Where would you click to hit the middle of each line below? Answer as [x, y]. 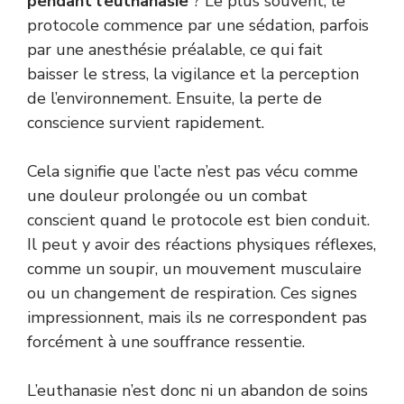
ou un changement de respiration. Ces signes [192, 294]
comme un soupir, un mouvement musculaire [194, 269]
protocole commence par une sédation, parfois [198, 26]
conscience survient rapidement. [146, 123]
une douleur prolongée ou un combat [167, 196]
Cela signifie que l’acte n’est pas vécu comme [193, 172]
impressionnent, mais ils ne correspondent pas [197, 318]
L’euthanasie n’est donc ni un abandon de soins [197, 391]
